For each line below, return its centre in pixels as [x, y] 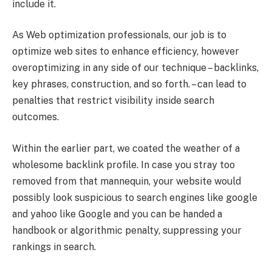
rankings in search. [54, 246]
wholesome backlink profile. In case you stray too [124, 165]
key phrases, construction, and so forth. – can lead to [129, 84]
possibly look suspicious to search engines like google [135, 197]
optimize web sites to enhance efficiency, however [126, 52]
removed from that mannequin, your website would [127, 181]
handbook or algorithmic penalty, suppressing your [127, 230]
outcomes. [36, 117]
